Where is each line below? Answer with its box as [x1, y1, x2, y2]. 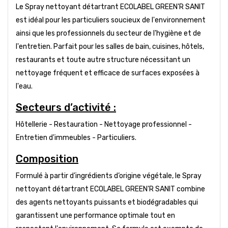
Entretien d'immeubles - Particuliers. [16, 133, 136, 142]
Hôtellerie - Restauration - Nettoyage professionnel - [16, 120, 192, 129]
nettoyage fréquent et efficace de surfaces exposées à [16, 68, 199, 77]
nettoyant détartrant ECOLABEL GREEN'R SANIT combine [16, 184, 205, 193]
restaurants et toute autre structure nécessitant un [16, 55, 190, 64]
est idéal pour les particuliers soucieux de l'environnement [16, 15, 206, 24]
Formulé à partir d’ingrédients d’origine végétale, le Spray [16, 171, 202, 180]
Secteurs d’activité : [16, 101, 116, 113]
